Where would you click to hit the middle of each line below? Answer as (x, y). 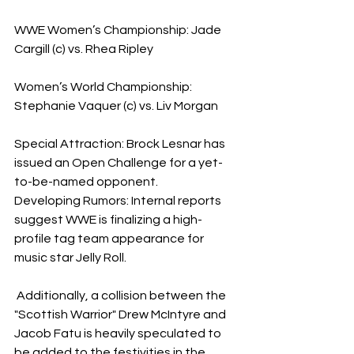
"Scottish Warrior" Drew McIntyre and (121, 314)
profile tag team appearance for (110, 238)
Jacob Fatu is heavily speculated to (119, 333)
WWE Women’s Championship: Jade (119, 30)
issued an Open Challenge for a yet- (119, 162)
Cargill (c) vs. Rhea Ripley (84, 49)
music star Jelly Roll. (70, 257)
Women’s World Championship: (104, 87)
